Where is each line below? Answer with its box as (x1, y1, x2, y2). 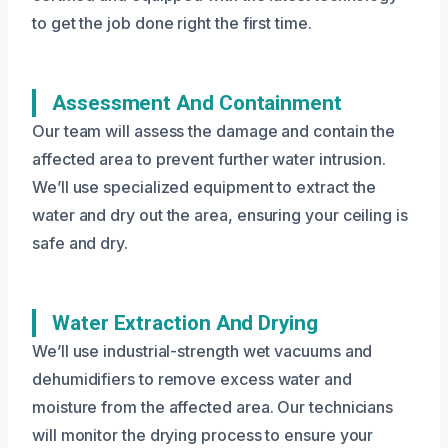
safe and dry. (32, 232, 128, 253)
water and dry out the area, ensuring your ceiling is (32, 204, 408, 225)
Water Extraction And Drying (52, 310, 318, 335)
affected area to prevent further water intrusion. (32, 148, 387, 169)
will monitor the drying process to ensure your (32, 424, 374, 445)
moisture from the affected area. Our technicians (32, 396, 394, 417)
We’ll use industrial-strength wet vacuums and (32, 340, 373, 361)
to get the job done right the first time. (32, 12, 312, 33)
